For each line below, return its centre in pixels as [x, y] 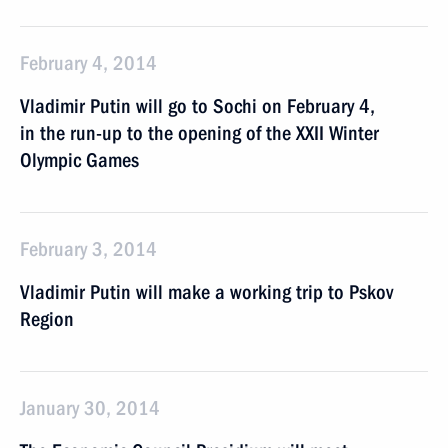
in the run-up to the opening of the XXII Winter [199, 133]
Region [47, 319]
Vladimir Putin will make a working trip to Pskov [206, 292]
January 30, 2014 [90, 408]
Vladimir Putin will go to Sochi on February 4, [197, 106]
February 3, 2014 [88, 249]
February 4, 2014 [88, 63]
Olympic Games [79, 160]
